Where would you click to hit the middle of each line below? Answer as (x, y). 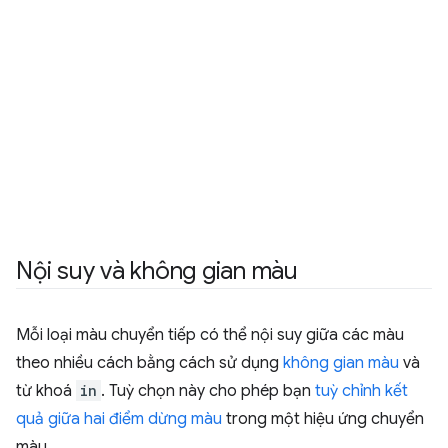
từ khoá (46, 391)
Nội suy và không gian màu (157, 271)
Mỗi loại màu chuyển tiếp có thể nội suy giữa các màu (210, 335)
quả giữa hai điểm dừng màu (119, 419)
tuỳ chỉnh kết (361, 391)
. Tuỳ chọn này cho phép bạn (208, 391)
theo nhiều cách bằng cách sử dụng (149, 363)
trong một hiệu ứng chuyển (323, 419)
